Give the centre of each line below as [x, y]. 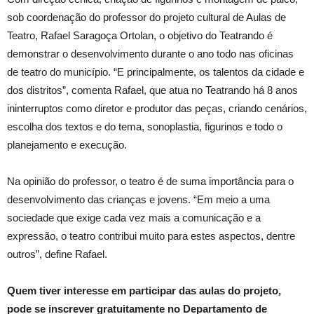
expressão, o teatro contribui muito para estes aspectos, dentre [151, 235]
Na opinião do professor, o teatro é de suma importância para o [150, 181]
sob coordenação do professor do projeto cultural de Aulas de [146, 17]
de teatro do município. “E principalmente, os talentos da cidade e [156, 71]
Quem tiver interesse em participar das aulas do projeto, [144, 290]
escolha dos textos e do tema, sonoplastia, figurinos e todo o [145, 126]
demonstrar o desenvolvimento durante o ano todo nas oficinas [150, 53]
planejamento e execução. [67, 144]
